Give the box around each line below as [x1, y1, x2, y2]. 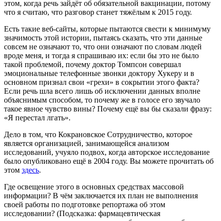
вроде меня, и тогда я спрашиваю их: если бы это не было [4, 51, 199, 60]
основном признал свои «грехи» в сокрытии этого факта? [4, 78, 199, 87]
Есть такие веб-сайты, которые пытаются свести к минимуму [4, 25, 211, 34]
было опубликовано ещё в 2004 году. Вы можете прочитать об [4, 157, 214, 166]
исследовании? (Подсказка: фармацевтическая [4, 209, 160, 218]
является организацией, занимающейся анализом [4, 139, 169, 148]
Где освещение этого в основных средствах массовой [4, 183, 184, 191]
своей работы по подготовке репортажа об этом [4, 200, 165, 209]
